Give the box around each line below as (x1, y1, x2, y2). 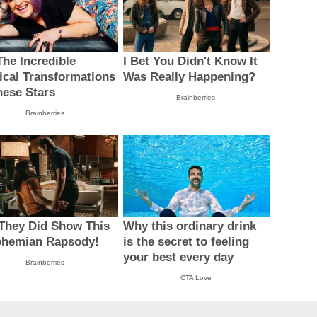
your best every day (122, 250, 234, 265)
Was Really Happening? (122, 69, 255, 83)
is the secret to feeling (122, 235, 249, 249)
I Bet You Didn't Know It (122, 54, 258, 68)
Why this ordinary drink (122, 219, 256, 234)
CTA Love (180, 274, 212, 282)
